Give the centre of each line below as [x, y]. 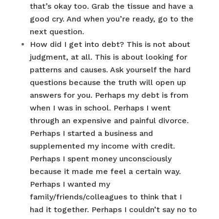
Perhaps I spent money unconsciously [100, 159]
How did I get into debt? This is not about [110, 44]
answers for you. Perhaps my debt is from [109, 95]
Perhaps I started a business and [91, 133]
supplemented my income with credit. [102, 146]
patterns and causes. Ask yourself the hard [110, 70]
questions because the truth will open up [108, 82]
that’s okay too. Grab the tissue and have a [111, 6]
